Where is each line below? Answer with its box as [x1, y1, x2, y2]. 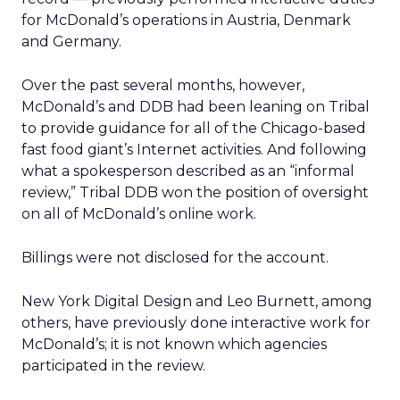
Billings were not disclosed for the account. [21, 249, 329, 266]
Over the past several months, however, [21, 77, 304, 94]
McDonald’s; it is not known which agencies [21, 336, 327, 353]
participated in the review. [21, 357, 205, 374]
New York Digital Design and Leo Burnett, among [21, 293, 372, 310]
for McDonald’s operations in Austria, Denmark [21, 12, 351, 29]
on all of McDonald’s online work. [21, 205, 256, 222]
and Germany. [21, 33, 121, 50]
